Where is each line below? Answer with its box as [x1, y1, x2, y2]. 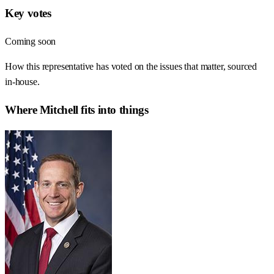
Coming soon [5, 36, 56, 47]
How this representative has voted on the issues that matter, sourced [5, 61, 257, 72]
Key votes [5, 7, 51, 20]
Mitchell [39, 103, 78, 116]
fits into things [78, 103, 149, 116]
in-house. [5, 76, 40, 87]
